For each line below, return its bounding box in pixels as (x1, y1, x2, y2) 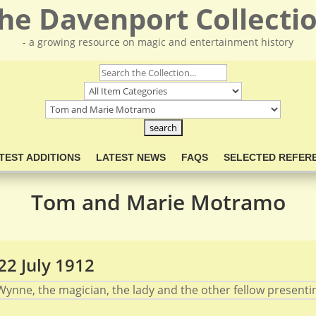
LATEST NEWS (95, 152, 166, 163)
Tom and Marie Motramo (30, 187, 286, 217)
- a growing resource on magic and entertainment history (22, 35, 293, 49)
